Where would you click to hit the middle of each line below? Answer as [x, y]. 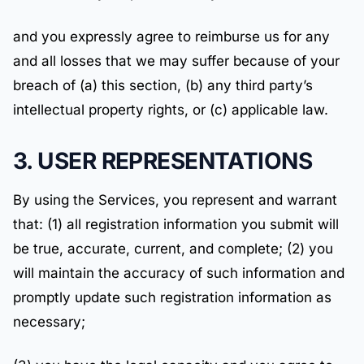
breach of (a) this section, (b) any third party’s [163, 85]
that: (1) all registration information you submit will [176, 224]
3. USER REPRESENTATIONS [163, 161]
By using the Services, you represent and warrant [175, 200]
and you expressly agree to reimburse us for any [171, 37]
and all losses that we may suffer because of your [176, 61]
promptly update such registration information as [172, 297]
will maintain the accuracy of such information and [179, 273]
